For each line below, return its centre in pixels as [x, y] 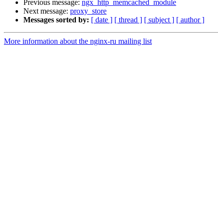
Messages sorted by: [56, 20]
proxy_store [88, 11]
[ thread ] [128, 20]
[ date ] [102, 20]
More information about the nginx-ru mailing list [78, 41]
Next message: [47, 11]
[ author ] [190, 20]
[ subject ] [159, 20]
